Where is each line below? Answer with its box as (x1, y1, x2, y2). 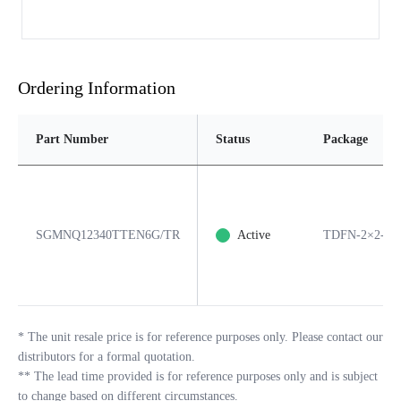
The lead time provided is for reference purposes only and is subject (34, 370, 378, 384)
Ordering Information (18, 78, 175, 98)
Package (323, 132, 368, 147)
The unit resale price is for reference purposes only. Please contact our (28, 330, 383, 345)
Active (237, 228, 270, 243)
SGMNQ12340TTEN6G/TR (36, 228, 180, 243)
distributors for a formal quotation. (18, 350, 195, 364)
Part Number (36, 132, 108, 147)
